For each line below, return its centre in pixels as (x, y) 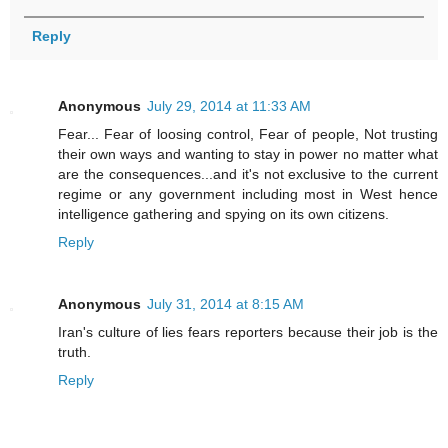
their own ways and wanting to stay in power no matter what (248, 153)
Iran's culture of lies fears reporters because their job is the (248, 331)
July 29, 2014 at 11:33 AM (229, 105)
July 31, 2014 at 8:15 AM (225, 303)
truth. (74, 351)
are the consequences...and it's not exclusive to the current (248, 173)
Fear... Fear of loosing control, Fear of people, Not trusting (248, 133)
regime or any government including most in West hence (248, 193)
